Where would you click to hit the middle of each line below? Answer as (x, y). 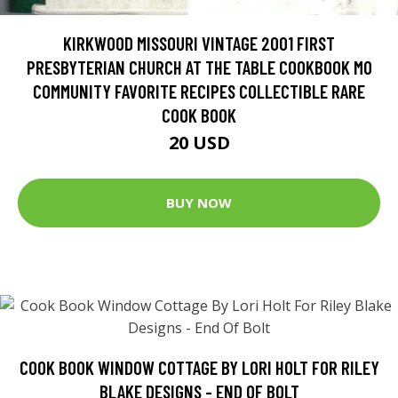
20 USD (199, 142)
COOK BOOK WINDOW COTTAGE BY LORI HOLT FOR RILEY (199, 367)
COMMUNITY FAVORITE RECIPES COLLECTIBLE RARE (199, 91)
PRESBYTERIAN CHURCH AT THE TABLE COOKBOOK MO (199, 67)
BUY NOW (199, 203)
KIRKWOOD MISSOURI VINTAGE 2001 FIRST (199, 43)
